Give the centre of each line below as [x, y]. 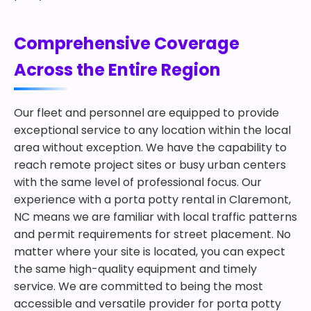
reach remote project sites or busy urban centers [150, 165]
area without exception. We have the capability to [150, 148]
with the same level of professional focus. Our [138, 182]
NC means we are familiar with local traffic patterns [155, 217]
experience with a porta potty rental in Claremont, [152, 200]
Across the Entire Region [117, 70]
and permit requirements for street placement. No [152, 234]
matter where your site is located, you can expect [150, 252]
